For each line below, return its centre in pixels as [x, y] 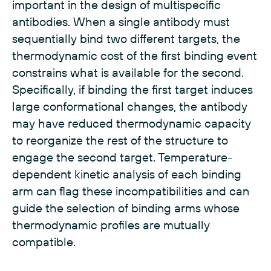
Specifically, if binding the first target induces [132, 90]
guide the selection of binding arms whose [126, 208]
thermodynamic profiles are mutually [111, 225]
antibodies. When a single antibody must [121, 22]
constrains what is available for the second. [128, 73]
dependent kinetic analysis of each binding [127, 174]
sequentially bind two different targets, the [126, 39]
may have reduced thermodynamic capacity [132, 123]
